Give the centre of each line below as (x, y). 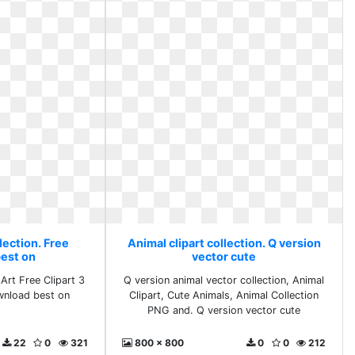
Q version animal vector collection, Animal (224, 280)
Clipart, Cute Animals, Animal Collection (224, 295)
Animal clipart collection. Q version (224, 243)
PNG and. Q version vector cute (224, 310)
